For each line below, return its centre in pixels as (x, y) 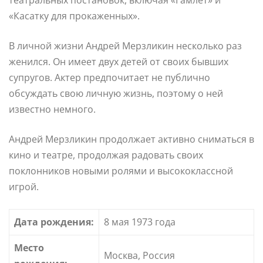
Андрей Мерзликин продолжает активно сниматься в (131, 139)
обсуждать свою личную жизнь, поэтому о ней (116, 93)
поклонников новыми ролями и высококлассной (121, 171)
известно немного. (52, 109)
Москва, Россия (139, 255)
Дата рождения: (54, 222)
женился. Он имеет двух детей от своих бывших (119, 61)
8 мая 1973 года (140, 222)
